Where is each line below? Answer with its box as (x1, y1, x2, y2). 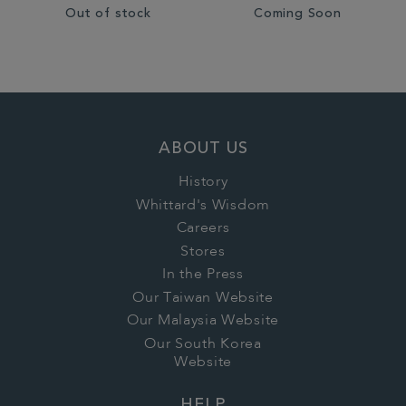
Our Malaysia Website (127, 314, 279, 328)
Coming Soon (254, 8, 342, 21)
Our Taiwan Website (132, 290, 274, 305)
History (178, 175, 228, 189)
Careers (176, 221, 230, 236)
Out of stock (65, 8, 151, 21)
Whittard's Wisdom (136, 198, 270, 213)
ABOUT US (158, 141, 248, 158)
